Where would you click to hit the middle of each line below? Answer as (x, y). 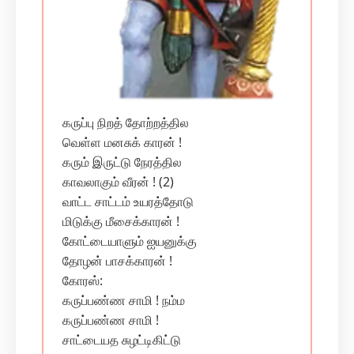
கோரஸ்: (83, 281)
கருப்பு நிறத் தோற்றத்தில (126, 122)
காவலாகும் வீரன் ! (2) (118, 182)
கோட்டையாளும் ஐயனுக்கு (130, 241)
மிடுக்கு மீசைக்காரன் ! (121, 221)
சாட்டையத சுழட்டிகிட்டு (122, 340)
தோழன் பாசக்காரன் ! (117, 261)
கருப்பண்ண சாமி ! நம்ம (124, 300)
